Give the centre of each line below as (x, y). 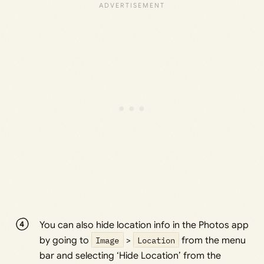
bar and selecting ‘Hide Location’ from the (131, 255)
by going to (66, 240)
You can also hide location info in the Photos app (144, 225)
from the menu (213, 240)
